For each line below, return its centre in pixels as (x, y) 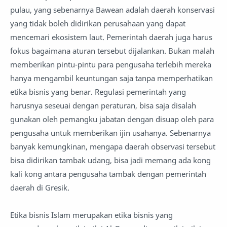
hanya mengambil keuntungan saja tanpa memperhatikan (111, 78)
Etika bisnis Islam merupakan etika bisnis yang (91, 215)
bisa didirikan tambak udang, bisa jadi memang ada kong (110, 160)
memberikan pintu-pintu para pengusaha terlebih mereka (111, 65)
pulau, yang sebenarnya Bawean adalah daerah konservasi (112, 10)
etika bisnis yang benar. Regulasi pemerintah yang (98, 92)
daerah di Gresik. (40, 188)
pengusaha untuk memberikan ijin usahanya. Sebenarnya (110, 133)
